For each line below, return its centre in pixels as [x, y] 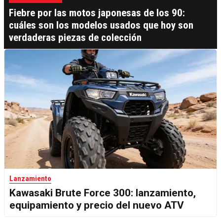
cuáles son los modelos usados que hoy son [101, 25]
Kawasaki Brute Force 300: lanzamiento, [103, 193]
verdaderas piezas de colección [75, 38]
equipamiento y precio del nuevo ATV [97, 205]
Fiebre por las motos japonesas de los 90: [97, 13]
